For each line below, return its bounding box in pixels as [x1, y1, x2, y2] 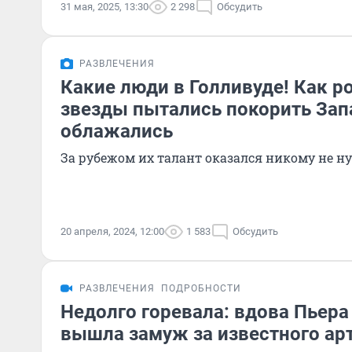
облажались [60, 120, 173, 142]
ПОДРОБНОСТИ [161, 283, 241, 294]
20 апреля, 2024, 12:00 [60, 225, 164, 237]
